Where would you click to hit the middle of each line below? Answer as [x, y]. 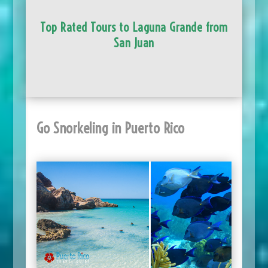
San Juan [134, 43]
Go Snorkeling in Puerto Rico [110, 128]
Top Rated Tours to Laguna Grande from [134, 28]
